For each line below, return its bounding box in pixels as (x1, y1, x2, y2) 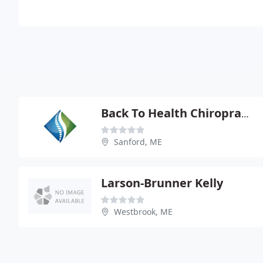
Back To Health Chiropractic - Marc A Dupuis (241, 107, 249, 120)
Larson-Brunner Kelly (101, 174, 223, 191)
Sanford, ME (114, 136, 162, 147)
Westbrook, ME (114, 205, 173, 217)
